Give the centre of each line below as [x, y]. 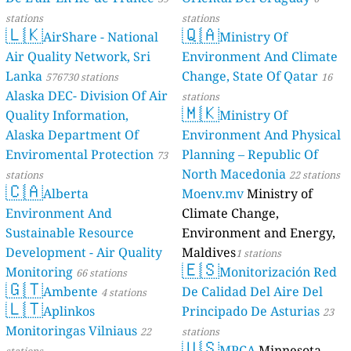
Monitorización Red [278, 272]
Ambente [71, 292]
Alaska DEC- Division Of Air [43, 96]
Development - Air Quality [84, 253]
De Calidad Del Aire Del [252, 292]
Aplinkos [69, 311]
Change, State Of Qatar [250, 76]
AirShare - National [101, 37]
